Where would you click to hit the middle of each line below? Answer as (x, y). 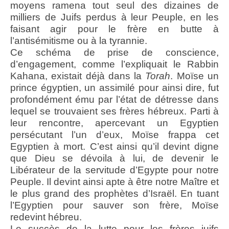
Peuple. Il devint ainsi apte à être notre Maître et (114, 182)
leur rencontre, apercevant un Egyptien (114, 123)
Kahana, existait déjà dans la (78, 76)
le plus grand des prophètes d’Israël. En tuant (114, 194)
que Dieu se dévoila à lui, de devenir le (114, 158)
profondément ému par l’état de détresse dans (114, 100)
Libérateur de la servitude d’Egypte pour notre (114, 170)
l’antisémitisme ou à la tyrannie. (79, 41)
